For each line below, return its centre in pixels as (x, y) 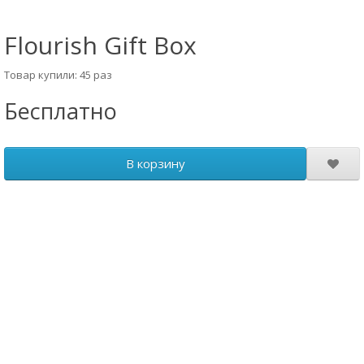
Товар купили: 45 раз (58, 75)
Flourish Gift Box (100, 45)
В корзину (155, 163)
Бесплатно (61, 111)
